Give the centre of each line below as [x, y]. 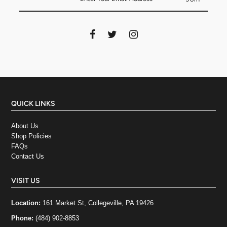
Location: [27, 203]
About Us [25, 126]
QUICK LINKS [33, 104]
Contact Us [28, 157]
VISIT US [26, 181]
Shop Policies [32, 136]
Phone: [24, 218]
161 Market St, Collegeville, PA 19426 [98, 203]
